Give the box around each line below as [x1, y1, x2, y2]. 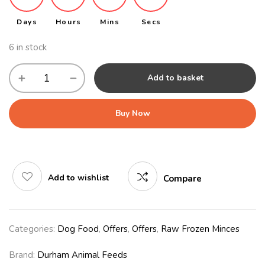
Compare [163, 173, 202, 185]
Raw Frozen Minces [161, 223, 240, 235]
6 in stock [9, 41, 47, 54]
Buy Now [115, 108, 150, 119]
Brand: [9, 249, 37, 261]
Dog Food [57, 223, 99, 235]
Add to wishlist [48, 172, 109, 184]
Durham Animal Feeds [37, 249, 127, 261]
